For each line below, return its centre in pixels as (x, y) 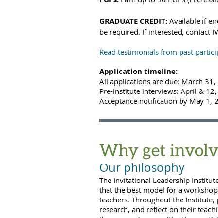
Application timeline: (138, 71)
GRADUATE (118, 21)
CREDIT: (154, 21)
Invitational (133, 180)
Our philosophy (142, 167)
